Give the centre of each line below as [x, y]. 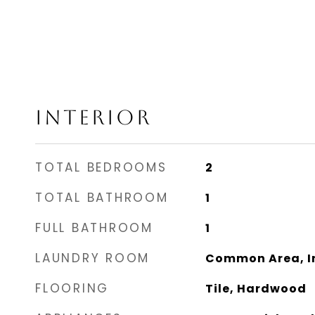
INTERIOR [94, 117]
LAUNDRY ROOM [92, 258]
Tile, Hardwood [256, 289]
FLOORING [72, 288]
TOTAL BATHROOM [102, 198]
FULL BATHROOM [94, 228]
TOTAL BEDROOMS [101, 167]
